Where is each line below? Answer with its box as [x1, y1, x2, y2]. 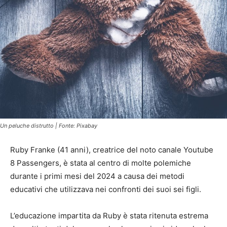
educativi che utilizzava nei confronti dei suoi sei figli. [10, 184, 201, 195]
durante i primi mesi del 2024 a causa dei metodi [10, 171, 184, 181]
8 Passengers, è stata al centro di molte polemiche [10, 158, 191, 168]
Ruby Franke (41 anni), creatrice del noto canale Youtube [10, 145, 213, 155]
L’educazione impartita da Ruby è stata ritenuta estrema [10, 211, 208, 221]
